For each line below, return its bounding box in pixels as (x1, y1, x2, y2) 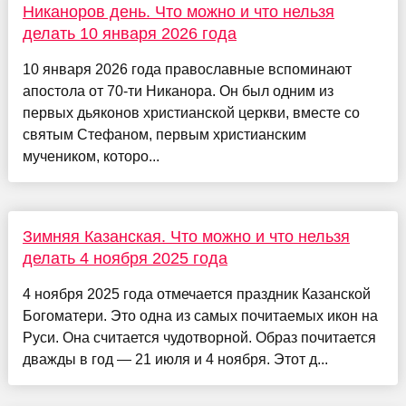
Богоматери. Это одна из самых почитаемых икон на (22, 308, 378, 324)
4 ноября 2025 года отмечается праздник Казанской (22, 286, 371, 303)
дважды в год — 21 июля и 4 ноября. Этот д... (22, 352, 328, 368)
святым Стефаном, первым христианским (22, 127, 306, 143)
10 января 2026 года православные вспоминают (22, 62, 352, 78)
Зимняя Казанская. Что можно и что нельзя (22, 227, 350, 246)
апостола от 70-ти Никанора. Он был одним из (22, 83, 333, 100)
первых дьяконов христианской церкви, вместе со (22, 105, 360, 121)
